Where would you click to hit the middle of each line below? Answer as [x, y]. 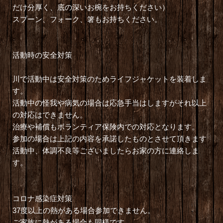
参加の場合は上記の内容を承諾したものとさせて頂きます [109, 139]
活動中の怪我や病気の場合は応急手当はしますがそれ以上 [109, 103]
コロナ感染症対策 [42, 199]
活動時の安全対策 [42, 55]
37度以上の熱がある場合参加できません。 [83, 211]
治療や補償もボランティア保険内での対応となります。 [106, 127]
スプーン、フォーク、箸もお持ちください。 [87, 19]
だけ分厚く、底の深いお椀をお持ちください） [91, 7]
